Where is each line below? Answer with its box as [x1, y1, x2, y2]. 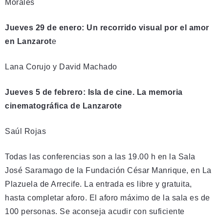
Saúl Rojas [5, 127, 46, 135]
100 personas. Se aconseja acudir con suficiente [5, 207, 185, 216]
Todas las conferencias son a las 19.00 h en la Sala [5, 152, 196, 161]
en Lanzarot [5, 37, 52, 45]
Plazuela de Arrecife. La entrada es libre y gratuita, [5, 179, 192, 188]
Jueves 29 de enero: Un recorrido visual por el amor [5, 23, 209, 32]
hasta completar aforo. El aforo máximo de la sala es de [5, 193, 210, 202]
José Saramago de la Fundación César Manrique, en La [5, 166, 212, 175]
